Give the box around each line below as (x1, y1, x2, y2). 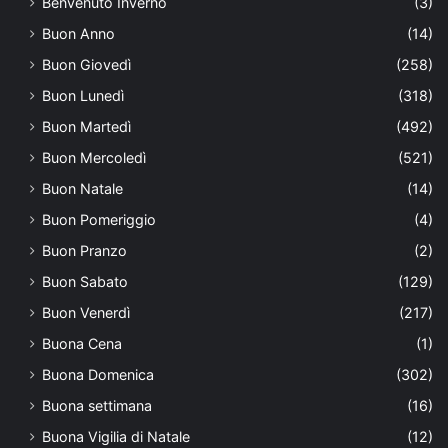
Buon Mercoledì (42, 149, 146, 167)
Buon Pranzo (42, 242, 127, 260)
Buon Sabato (42, 273, 128, 291)
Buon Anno (42, 25, 115, 43)
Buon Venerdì (42, 304, 130, 322)
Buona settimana (42, 397, 152, 415)
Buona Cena (42, 335, 122, 353)
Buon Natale (42, 180, 123, 198)
